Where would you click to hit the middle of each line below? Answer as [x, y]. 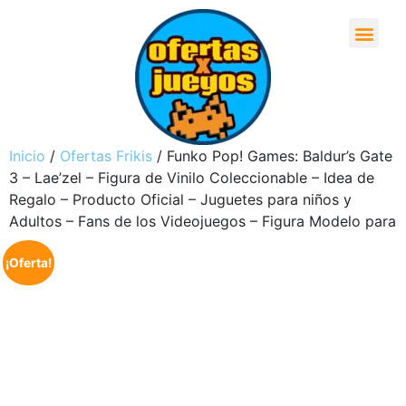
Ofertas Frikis [106, 156]
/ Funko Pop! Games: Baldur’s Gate [272, 156]
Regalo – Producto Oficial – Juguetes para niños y [180, 199]
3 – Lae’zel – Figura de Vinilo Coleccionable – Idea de [192, 178]
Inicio [27, 156]
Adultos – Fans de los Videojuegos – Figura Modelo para [203, 221]
